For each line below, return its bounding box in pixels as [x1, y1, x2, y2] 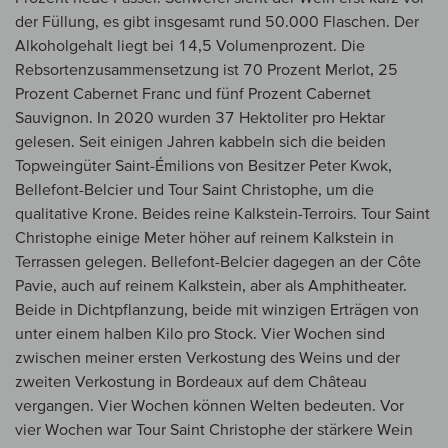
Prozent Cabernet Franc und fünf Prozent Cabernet [15, 84, 371, 103]
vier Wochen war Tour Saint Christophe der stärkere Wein [15, 420, 413, 439]
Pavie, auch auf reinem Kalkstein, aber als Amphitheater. [15, 276, 407, 295]
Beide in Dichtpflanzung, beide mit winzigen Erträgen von [15, 300, 419, 319]
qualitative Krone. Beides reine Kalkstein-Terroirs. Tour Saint [15, 204, 430, 223]
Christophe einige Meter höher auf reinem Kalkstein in [15, 228, 394, 247]
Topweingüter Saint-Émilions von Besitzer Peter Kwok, [15, 156, 392, 175]
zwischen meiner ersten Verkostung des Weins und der [15, 348, 400, 367]
